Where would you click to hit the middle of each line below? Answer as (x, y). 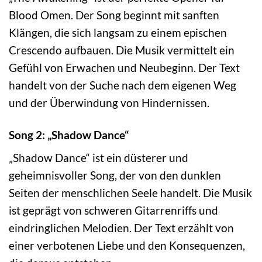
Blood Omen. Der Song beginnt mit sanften (114, 15)
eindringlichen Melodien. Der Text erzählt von (121, 228)
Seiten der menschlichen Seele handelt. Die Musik (130, 193)
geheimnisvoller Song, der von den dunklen (115, 175)
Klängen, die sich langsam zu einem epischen (118, 32)
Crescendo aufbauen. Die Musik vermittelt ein (122, 50)
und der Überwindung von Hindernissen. (109, 102)
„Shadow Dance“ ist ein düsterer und (99, 158)
